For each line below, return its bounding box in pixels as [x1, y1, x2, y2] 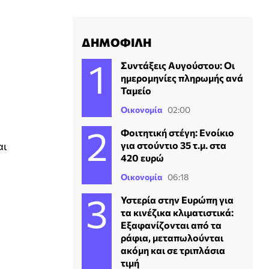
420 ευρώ [121, 151, 164, 163]
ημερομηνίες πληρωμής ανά [121, 71, 243, 83]
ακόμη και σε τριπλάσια [121, 244, 225, 256]
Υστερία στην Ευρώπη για [121, 193, 234, 205]
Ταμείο [121, 84, 151, 96]
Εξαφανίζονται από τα [121, 219, 222, 231]
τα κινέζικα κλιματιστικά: [121, 206, 234, 218]
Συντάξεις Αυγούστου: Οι [121, 59, 235, 71]
